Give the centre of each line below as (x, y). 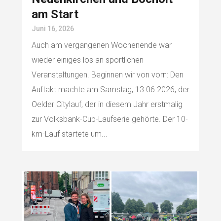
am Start (55, 14)
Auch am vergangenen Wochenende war (101, 45)
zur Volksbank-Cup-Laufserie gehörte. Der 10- (110, 119)
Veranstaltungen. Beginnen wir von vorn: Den (107, 74)
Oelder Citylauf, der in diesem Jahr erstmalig (107, 104)
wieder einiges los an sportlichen (87, 60)
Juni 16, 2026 (53, 28)
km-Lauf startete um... (69, 134)
